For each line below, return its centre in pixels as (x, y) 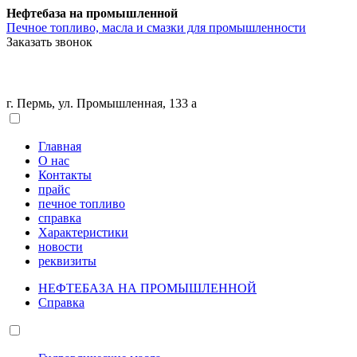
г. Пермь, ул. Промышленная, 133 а (102, 104)
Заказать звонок (49, 42)
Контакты (65, 175)
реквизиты (67, 261)
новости (61, 247)
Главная (60, 147)
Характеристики (83, 233)
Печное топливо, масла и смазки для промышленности (156, 27)
